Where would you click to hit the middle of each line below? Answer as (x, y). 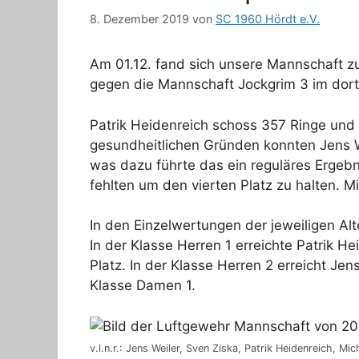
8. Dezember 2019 (139, 19)
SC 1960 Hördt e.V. (268, 19)
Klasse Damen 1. (143, 286)
